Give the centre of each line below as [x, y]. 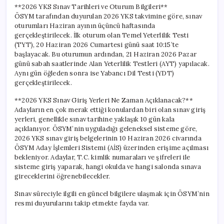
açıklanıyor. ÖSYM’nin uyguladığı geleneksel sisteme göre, [106, 128]
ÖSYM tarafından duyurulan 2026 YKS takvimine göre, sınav [108, 16]
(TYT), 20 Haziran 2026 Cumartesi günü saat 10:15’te [97, 44]
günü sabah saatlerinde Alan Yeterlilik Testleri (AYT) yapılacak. [112, 63]
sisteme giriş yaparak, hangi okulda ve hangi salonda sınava [108, 166]
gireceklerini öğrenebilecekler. [62, 176]
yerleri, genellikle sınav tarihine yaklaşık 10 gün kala [94, 119]
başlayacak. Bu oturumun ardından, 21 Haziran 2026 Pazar [106, 54]
